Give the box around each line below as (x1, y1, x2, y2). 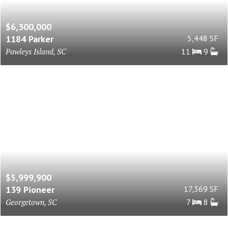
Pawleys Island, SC (5, 46, 66, 57)
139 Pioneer (5, 184, 54, 196)
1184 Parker (5, 33, 53, 45)
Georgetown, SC (5, 197, 57, 208)
